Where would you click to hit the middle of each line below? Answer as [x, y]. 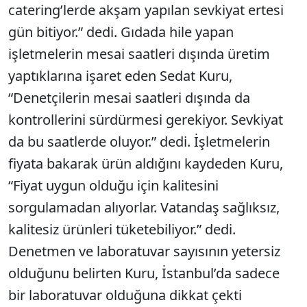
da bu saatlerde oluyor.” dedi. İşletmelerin [139, 142]
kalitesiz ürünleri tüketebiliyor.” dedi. [122, 229]
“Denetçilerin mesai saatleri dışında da [129, 98]
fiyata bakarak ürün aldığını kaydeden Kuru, [146, 163]
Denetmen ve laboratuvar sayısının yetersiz [144, 251]
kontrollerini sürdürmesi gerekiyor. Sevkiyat [146, 120]
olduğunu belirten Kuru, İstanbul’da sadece [144, 273]
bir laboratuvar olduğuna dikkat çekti [125, 295]
